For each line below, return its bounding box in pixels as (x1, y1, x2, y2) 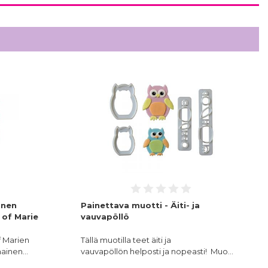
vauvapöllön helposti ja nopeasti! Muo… (80, 246, 233, 257)
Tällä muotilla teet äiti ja (80, 235, 171, 245)
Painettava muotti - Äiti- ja (80, 200, 200, 211)
